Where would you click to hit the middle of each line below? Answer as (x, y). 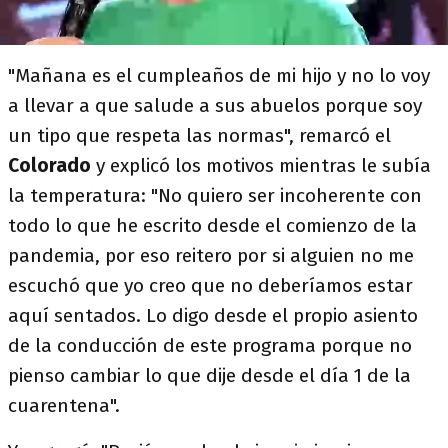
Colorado (52, 165)
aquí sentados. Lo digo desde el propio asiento (213, 315)
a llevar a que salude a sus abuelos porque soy (215, 105)
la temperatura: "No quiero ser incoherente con (215, 195)
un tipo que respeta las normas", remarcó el (199, 135)
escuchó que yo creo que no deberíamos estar (210, 285)
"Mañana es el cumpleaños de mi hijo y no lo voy (219, 75)
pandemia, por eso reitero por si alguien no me (211, 255)
